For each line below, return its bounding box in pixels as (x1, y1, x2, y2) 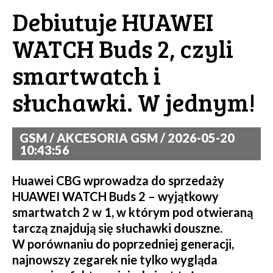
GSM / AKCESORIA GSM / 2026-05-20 (19, 130, 235, 145)
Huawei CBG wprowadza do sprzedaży (12, 172, 224, 188)
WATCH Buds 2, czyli (12, 31, 233, 65)
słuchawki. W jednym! (12, 85, 255, 118)
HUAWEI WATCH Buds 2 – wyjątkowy (12, 188, 219, 204)
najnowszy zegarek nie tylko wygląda (12, 252, 218, 267)
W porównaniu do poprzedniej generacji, (12, 236, 234, 251)
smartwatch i (12, 58, 161, 91)
